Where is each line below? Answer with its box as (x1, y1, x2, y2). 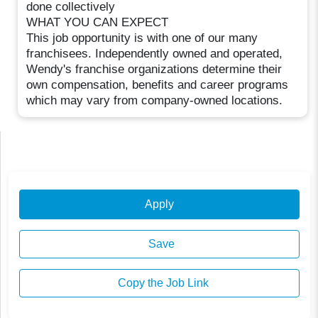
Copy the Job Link (114, 277, 209, 290)
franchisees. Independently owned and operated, (26, 46, 283, 60)
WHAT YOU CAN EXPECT (26, 15, 169, 29)
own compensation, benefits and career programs (26, 77, 289, 92)
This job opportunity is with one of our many (26, 31, 258, 45)
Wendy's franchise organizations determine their (26, 62, 283, 76)
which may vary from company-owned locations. (26, 93, 283, 107)
